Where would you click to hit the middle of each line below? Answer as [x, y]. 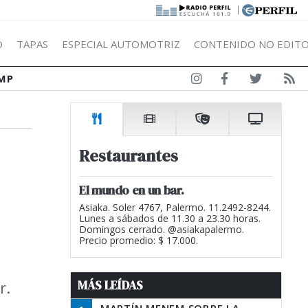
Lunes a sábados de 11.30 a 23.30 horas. [170, 218]
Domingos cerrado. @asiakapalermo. [162, 229]
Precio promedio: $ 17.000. [139, 240]
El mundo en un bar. [132, 190]
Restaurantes [129, 156]
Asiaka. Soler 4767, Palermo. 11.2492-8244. [175, 207]
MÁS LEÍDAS [110, 285]
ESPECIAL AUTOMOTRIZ [121, 44]
